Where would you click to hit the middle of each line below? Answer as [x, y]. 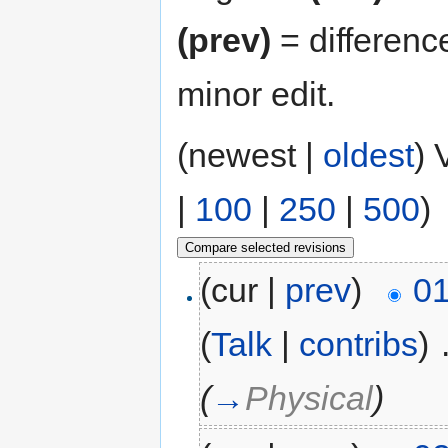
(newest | [250, 154]
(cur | [243, 290]
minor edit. [256, 93]
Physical [309, 398]
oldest [368, 154]
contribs [359, 344]
